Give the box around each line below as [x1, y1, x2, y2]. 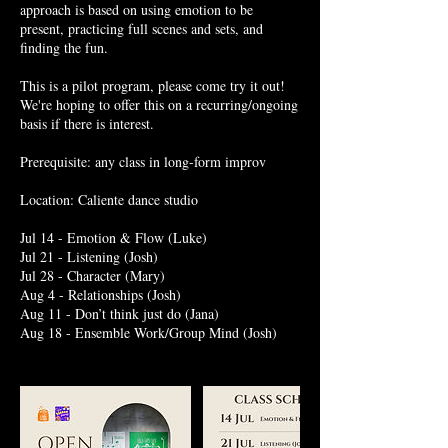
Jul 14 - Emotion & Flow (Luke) [20, 228, 207, 247]
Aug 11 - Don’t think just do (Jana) [20, 304, 219, 323]
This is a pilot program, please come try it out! [20, 76, 285, 95]
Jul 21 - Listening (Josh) [20, 247, 158, 266]
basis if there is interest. [20, 114, 154, 133]
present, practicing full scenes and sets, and [20, 19, 263, 38]
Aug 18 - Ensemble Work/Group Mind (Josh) [20, 323, 277, 342]
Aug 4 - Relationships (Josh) [20, 285, 181, 304]
